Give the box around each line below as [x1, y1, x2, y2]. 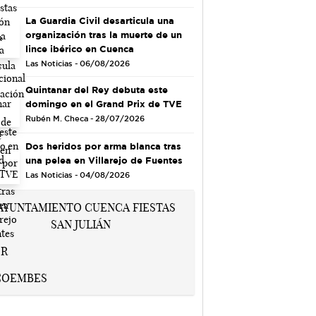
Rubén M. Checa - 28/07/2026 [25, 114, 145, 123]
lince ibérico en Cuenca [25, 43, 134, 54]
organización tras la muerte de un [25, 29, 182, 39]
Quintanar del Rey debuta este [25, 84, 168, 95]
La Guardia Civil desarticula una [25, 15, 174, 25]
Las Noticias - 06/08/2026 [25, 59, 130, 68]
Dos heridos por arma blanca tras [25, 141, 181, 152]
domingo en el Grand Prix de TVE [25, 98, 182, 109]
